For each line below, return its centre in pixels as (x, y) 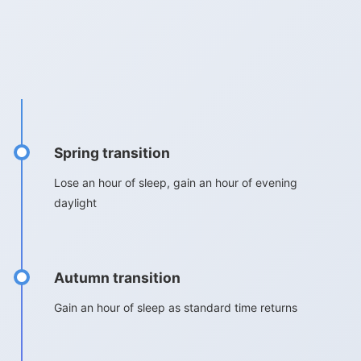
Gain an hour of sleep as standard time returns (176, 307)
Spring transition (112, 153)
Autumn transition (117, 278)
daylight (75, 203)
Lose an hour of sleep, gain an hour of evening (176, 183)
